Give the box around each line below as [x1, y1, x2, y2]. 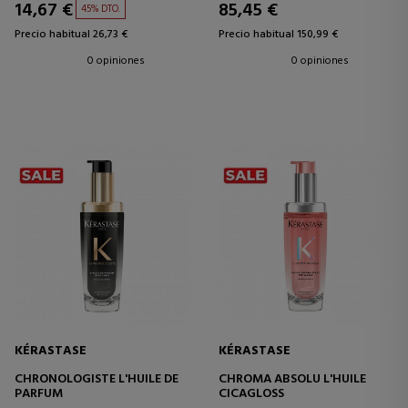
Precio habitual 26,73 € [15, 25, 127, 44]
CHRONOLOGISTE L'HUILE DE [15, 369, 178, 391]
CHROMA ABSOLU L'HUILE [219, 369, 366, 391]
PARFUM [15, 383, 63, 405]
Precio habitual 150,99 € [219, 25, 338, 44]
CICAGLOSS [219, 383, 284, 405]
